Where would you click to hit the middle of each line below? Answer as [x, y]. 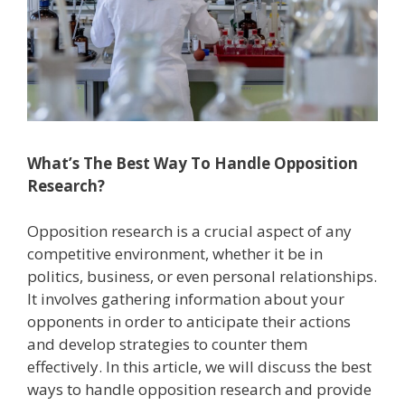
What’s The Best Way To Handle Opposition [193, 163]
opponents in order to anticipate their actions [189, 322]
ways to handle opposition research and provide [199, 390]
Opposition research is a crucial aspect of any [189, 231]
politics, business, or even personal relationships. [202, 277]
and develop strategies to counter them [167, 344]
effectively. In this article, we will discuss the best [199, 367]
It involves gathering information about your [186, 299]
